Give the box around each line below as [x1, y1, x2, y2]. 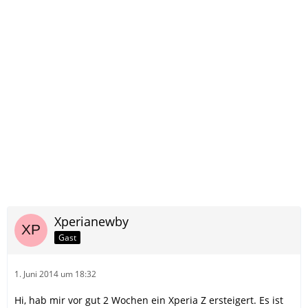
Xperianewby [54, 213, 129, 230]
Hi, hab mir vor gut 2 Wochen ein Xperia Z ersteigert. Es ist [14, 294, 283, 307]
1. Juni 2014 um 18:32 [14, 268, 96, 280]
